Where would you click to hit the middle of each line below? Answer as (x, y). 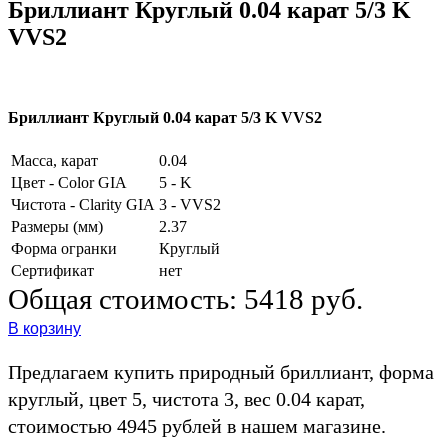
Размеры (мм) (57, 226)
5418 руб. (303, 298)
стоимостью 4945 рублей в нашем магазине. (197, 425)
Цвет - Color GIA (69, 182)
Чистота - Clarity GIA (83, 204)
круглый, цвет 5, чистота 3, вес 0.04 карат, (186, 398)
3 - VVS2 (190, 204)
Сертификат (52, 270)
